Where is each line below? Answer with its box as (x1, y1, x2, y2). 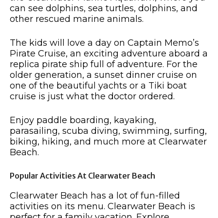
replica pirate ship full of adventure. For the (10, 59, 198, 70)
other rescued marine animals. (10, 14, 144, 25)
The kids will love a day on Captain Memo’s (10, 37, 199, 49)
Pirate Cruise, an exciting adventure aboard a (10, 48, 208, 59)
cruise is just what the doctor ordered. (10, 91, 175, 102)
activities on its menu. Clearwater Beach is (10, 201, 195, 212)
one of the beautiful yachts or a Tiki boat (10, 80, 187, 91)
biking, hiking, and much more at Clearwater (10, 136, 207, 147)
